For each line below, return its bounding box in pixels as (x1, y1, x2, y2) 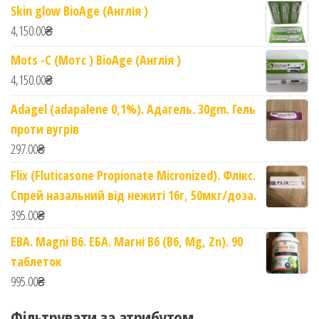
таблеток (11, 253, 62, 270)
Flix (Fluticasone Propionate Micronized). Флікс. (11, 167, 256, 184)
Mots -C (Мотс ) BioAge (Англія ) (11, 51, 181, 68)
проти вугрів (11, 120, 79, 137)
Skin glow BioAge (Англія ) (11, 2, 148, 19)
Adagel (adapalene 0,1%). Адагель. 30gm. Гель (11, 100, 256, 117)
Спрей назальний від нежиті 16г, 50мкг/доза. (11, 187, 256, 204)
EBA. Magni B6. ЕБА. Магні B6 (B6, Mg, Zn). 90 (11, 233, 243, 250)
